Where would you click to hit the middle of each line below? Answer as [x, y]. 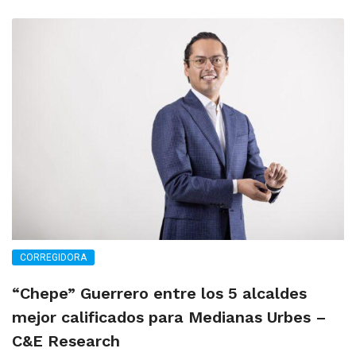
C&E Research [66, 341]
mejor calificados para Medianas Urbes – [169, 317]
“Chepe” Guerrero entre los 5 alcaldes [159, 293]
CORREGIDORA [53, 257]
